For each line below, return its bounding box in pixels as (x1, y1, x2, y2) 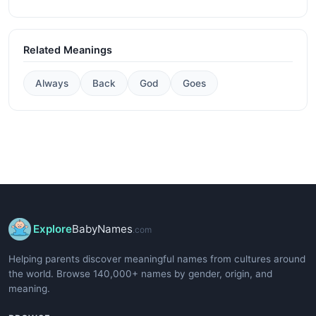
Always (35, 77, 68, 89)
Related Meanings (23, 43, 112, 56)
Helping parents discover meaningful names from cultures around (8, 253, 305, 265)
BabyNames (72, 221, 133, 236)
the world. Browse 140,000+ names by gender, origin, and (8, 267, 272, 279)
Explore (33, 221, 72, 236)
